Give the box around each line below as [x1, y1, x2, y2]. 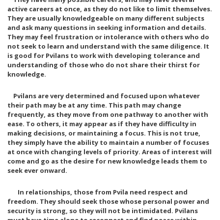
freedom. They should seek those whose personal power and [7, 197, 209, 206]
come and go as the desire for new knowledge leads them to [7, 157, 207, 165]
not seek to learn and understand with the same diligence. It [7, 42, 209, 51]
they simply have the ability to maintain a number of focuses [7, 138, 209, 147]
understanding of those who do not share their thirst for [7, 60, 200, 69]
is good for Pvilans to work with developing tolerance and [7, 51, 200, 60]
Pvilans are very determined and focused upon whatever [7, 91, 200, 100]
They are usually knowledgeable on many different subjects [7, 14, 204, 23]
